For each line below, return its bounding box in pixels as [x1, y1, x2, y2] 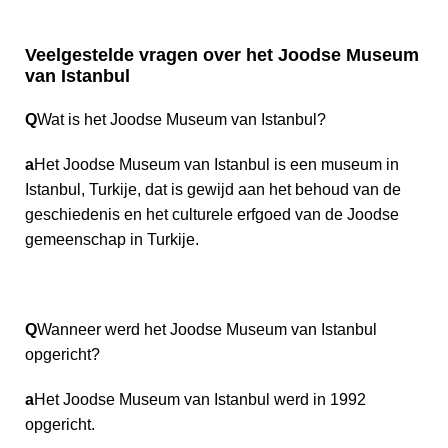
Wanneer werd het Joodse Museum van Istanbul [37, 320, 377, 338]
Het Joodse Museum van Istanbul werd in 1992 [34, 390, 366, 408]
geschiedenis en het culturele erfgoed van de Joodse [25, 205, 399, 223]
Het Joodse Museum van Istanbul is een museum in [34, 155, 399, 173]
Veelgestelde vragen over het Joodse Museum [25, 44, 419, 65]
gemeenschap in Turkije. [25, 230, 199, 248]
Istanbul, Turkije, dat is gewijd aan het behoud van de [25, 180, 401, 198]
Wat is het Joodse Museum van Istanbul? [37, 110, 326, 128]
